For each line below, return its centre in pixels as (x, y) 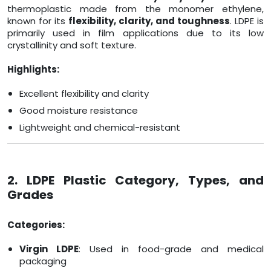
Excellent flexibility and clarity (84, 94)
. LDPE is (247, 21)
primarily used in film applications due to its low (135, 33)
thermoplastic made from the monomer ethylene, (135, 9)
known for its (38, 21)
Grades (30, 195)
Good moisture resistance (79, 111)
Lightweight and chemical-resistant (100, 128)
